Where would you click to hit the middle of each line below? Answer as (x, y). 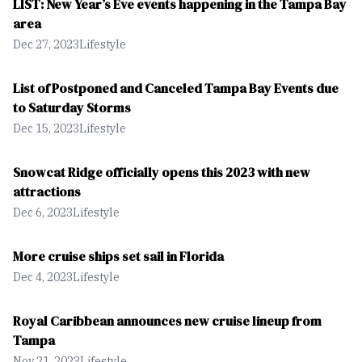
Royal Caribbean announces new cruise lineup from (167, 321)
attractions (47, 192)
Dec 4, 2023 (43, 277)
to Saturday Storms (72, 107)
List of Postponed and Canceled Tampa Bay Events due (176, 88)
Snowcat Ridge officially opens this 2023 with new (162, 172)
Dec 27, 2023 (46, 44)
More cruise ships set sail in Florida (118, 256)
